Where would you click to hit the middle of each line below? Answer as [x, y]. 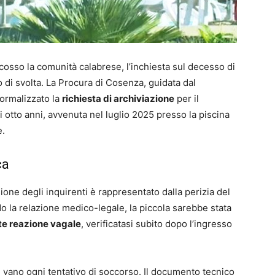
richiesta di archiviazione [118, 99]
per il [187, 99]
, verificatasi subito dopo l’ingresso [157, 224]
